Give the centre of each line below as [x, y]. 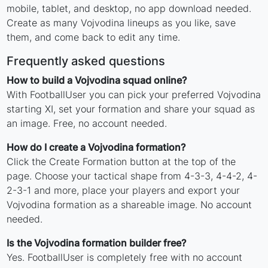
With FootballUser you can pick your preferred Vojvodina [134, 95]
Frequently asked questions [86, 61]
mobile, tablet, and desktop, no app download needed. [129, 8]
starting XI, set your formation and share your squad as [131, 109]
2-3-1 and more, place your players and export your [124, 190]
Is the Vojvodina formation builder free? [97, 243]
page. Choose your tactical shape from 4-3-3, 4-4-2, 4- [132, 176]
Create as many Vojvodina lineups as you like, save [121, 23]
